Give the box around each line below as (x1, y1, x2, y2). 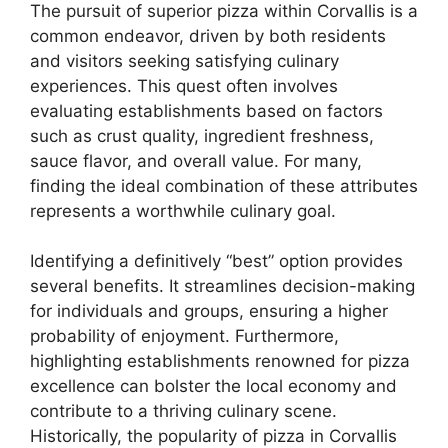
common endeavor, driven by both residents (30, 25, 386, 46)
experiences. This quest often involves (30, 75, 338, 96)
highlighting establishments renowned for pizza (30, 351, 410, 371)
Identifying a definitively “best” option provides (30, 251, 403, 271)
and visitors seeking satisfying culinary (30, 50, 339, 71)
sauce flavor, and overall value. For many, (30, 150, 362, 171)
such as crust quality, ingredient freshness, (30, 125, 374, 146)
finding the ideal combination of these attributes (30, 175, 418, 196)
